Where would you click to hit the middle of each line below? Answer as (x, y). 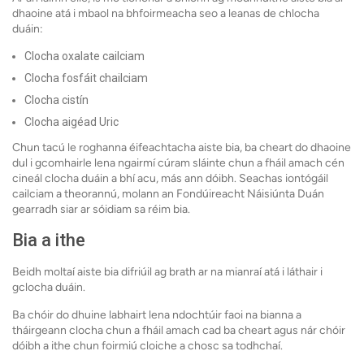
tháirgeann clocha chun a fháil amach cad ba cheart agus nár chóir (179, 331)
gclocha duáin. (49, 288)
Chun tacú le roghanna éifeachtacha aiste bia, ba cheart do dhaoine (182, 148)
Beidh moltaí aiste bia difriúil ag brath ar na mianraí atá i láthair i (167, 272)
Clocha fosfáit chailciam (86, 78)
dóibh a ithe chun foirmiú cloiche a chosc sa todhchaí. (147, 346)
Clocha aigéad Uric (71, 122)
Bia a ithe (51, 240)
